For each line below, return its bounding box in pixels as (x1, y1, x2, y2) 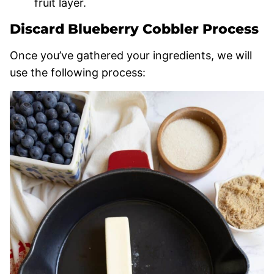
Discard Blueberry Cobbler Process (10, 20, 259, 37)
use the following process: (10, 65, 146, 79)
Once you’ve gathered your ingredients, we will (10, 48, 252, 62)
